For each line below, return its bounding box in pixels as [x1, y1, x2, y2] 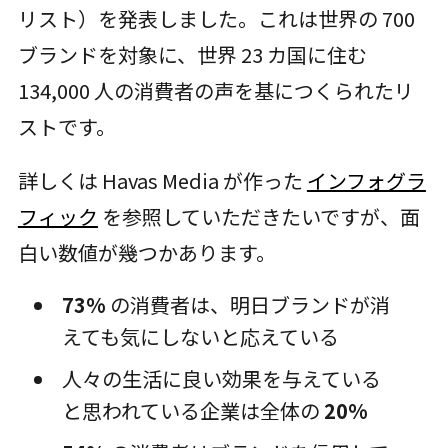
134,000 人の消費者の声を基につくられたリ [17, 76, 414, 105]
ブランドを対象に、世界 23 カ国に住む [17, 40, 367, 69]
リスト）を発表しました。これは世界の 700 [17, 4, 415, 33]
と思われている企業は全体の [61, 395, 324, 425]
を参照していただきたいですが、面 [97, 201, 420, 231]
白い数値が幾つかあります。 [17, 237, 276, 267]
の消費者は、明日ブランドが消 [105, 289, 390, 319]
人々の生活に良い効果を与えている [61, 363, 381, 393]
